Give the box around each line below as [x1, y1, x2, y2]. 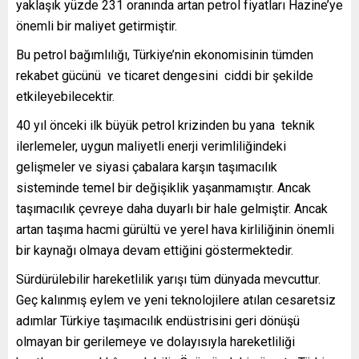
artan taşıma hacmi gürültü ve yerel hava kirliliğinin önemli [16, 222, 334, 237]
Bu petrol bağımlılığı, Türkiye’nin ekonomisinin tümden [16, 47, 313, 63]
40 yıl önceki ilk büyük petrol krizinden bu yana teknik [16, 118, 315, 133]
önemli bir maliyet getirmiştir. [16, 18, 177, 34]
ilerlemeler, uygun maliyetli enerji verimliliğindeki [16, 139, 286, 154]
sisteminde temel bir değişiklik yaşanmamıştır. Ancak [16, 180, 311, 196]
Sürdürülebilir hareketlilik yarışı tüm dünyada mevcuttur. [16, 272, 321, 287]
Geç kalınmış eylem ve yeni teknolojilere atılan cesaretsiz [16, 292, 336, 308]
